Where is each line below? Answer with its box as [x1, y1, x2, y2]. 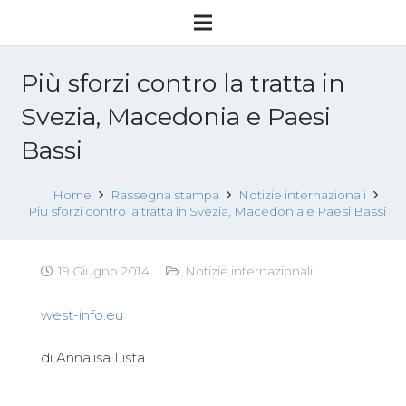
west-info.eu [41, 305, 123, 324]
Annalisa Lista [56, 349, 145, 366]
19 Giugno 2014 [58, 264, 150, 278]
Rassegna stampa [111, 188, 220, 202]
